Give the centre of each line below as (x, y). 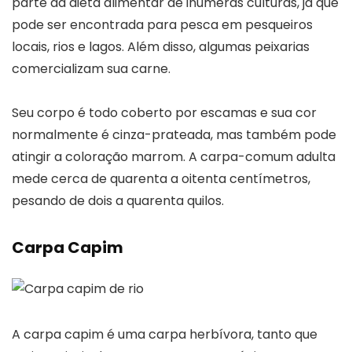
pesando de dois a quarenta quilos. (118, 200)
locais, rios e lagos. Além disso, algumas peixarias (161, 46)
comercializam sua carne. (91, 68)
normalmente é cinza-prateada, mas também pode (174, 134)
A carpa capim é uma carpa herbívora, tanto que (165, 334)
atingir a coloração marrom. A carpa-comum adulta (174, 156)
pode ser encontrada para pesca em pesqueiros (162, 24)
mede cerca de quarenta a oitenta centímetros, (161, 178)
